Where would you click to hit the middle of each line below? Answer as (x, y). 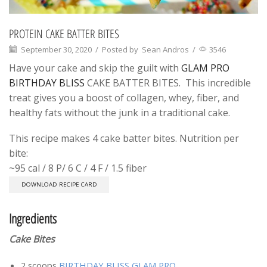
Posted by (120, 49)
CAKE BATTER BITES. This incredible (168, 83)
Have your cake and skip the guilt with (95, 68)
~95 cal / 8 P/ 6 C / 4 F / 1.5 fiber (78, 168)
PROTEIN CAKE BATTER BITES (64, 33)
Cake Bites (32, 239)
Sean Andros (165, 49)
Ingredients (33, 218)
